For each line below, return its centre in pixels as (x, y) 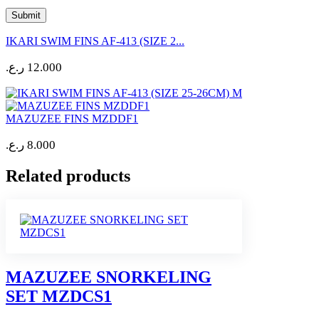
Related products (68, 176)
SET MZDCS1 (59, 297)
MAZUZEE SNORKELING (109, 277)
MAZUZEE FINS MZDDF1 (72, 118)
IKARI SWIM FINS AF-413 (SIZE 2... (95, 41)
